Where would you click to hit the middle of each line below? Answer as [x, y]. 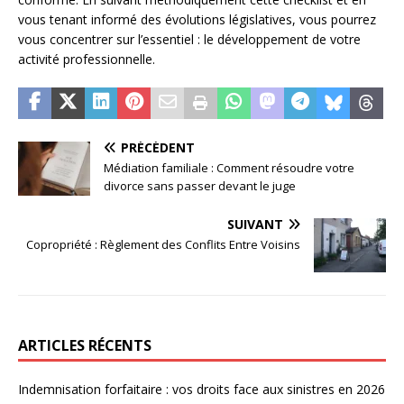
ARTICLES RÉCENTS [85, 346]
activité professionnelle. [87, 60]
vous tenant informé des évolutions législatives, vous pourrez [197, 20]
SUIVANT [255, 225]
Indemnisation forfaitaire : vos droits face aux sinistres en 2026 [202, 390]
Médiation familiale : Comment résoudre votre [229, 168]
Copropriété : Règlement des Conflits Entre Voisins [163, 245]
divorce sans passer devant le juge [200, 186]
